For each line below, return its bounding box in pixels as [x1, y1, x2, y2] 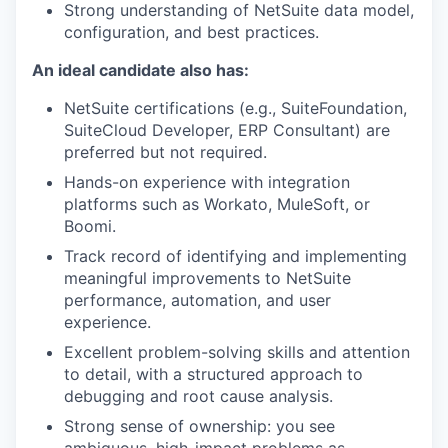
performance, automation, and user [64, 290, 331, 310]
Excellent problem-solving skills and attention [64, 342, 410, 362]
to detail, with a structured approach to [64, 364, 363, 384]
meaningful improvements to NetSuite [64, 268, 351, 288]
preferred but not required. [64, 142, 267, 162]
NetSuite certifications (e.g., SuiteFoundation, [64, 98, 407, 118]
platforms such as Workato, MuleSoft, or [64, 194, 370, 214]
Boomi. [64, 216, 116, 236]
